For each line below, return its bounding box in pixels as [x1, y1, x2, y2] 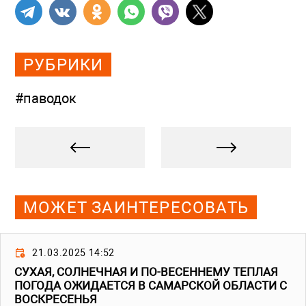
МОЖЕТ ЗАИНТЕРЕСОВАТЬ [23, 197, 249, 217]
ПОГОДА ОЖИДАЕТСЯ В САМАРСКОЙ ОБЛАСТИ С [14, 279, 287, 293]
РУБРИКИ [23, 55, 104, 74]
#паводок [15, 90, 76, 107]
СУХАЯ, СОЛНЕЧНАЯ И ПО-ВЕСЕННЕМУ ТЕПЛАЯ [14, 265, 278, 279]
